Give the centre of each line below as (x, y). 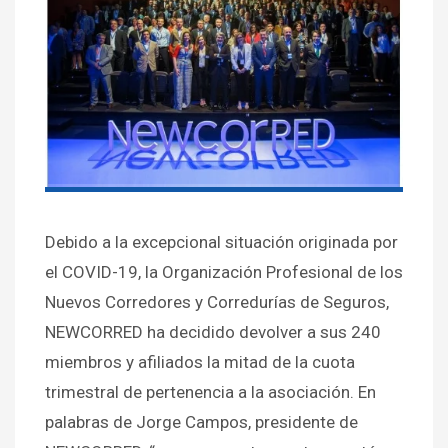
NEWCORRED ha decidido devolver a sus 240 (213, 332)
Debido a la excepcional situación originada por (221, 242)
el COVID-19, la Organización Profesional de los (224, 272)
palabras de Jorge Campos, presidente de (201, 422)
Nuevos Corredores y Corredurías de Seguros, (217, 302)
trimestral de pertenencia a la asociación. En (210, 392)
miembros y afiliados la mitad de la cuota (200, 362)
